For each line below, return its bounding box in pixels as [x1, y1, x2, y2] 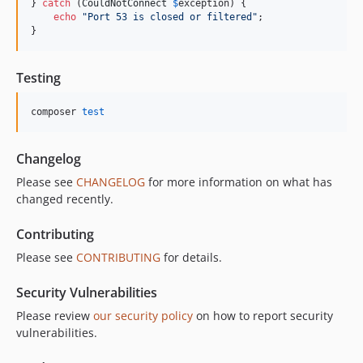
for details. [160, 250, 222, 266]
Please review [16, 308, 93, 324]
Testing [16, 69, 61, 88]
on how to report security [193, 308, 333, 324]
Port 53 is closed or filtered [88, 11, 252, 23]
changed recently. [16, 191, 113, 207]
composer [31, 106, 82, 118]
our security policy [93, 308, 193, 324]
